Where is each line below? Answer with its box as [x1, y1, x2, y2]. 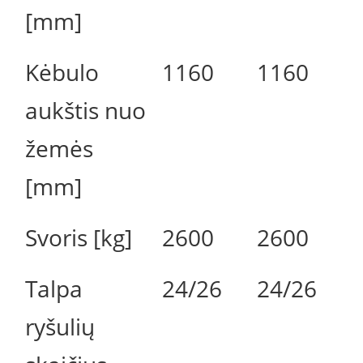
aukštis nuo [24, 95, 146, 126]
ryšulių [24, 311, 95, 343]
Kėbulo [24, 57, 99, 88]
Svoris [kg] [24, 222, 132, 254]
